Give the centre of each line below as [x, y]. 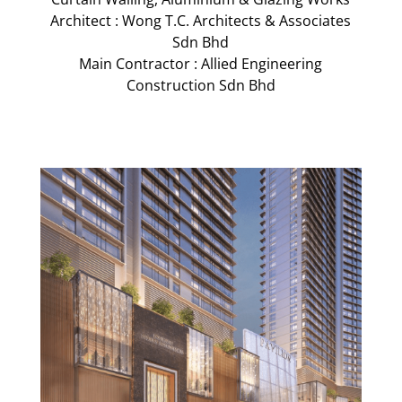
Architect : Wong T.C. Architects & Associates [201, 21]
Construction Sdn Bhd [201, 86]
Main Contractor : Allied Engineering [201, 64]
